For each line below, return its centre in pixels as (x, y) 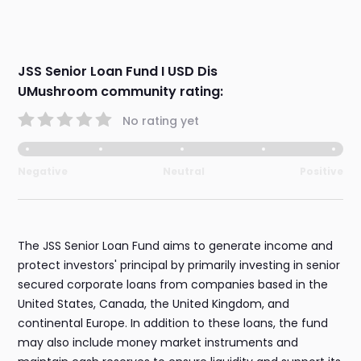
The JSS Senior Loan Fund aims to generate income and (176, 246)
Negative (43, 172)
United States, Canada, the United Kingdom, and (154, 304)
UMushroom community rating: (121, 92)
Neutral (184, 172)
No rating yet (161, 120)
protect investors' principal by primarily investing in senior (179, 266)
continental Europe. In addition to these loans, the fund (173, 324)
